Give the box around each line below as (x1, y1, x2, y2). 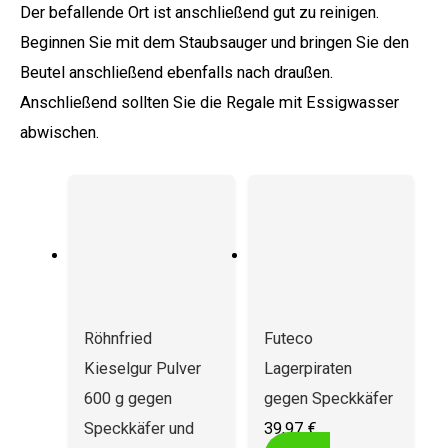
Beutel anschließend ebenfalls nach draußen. (20, 63, 333, 83)
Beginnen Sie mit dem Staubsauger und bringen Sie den (20, 33, 409, 53)
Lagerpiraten (263, 359, 352, 379)
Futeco (263, 329, 313, 349)
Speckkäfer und (84, 419, 195, 439)
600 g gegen (84, 389, 173, 409)
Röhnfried (84, 329, 153, 349)
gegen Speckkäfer (263, 389, 393, 409)
